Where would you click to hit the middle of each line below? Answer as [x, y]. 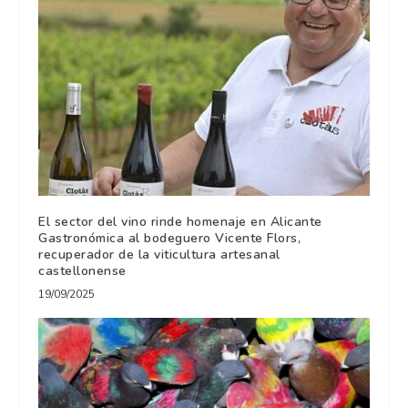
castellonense [85, 270]
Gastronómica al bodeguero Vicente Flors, [170, 238]
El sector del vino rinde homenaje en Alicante [180, 221]
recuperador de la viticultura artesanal [159, 254]
